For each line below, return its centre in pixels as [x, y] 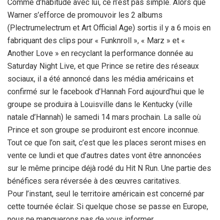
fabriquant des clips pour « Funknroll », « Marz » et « [96, 40]
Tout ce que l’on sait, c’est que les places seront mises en [107, 142]
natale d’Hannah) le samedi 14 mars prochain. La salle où [104, 117]
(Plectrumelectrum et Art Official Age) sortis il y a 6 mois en [109, 27]
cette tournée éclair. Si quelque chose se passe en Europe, [108, 206]
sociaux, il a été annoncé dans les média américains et [100, 79]
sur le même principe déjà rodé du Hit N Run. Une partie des [109, 168]
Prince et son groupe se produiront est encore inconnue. [103, 130]
